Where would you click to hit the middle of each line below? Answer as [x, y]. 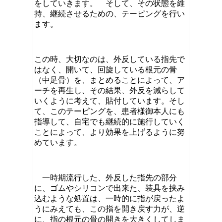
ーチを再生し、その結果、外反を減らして [110, 90]
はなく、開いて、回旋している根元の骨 [106, 69]
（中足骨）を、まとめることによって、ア [110, 80]
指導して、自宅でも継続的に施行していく [110, 121]
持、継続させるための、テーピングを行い [110, 13]
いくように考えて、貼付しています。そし [110, 101]
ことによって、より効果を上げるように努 [110, 132]
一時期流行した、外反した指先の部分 [106, 177]
